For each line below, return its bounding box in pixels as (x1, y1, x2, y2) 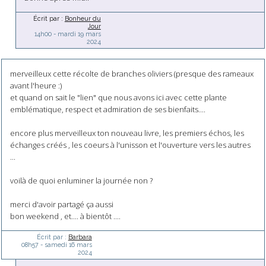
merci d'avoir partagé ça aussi (9, 198, 113, 210)
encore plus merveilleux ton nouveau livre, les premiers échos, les (9, 127, 244, 138)
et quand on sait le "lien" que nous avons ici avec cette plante (9, 91, 227, 103)
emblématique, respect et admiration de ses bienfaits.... (9, 103, 205, 115)
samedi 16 (44, 241, 75, 249)
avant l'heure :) (9, 80, 62, 91)
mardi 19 (57, 30, 84, 38)
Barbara (68, 233, 92, 241)
